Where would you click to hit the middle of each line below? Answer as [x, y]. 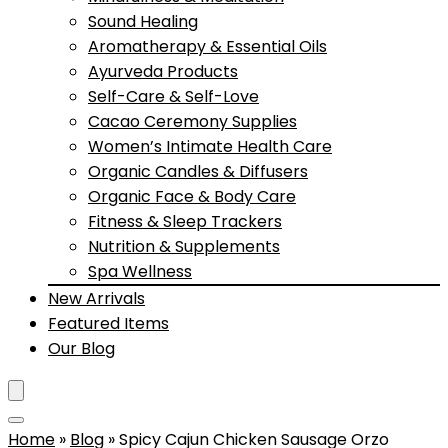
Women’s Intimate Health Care [210, 146]
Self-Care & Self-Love [173, 96]
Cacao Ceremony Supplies [192, 121]
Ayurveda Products [163, 71]
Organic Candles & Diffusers [198, 171]
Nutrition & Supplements [184, 246]
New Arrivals [96, 298]
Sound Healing [143, 21]
